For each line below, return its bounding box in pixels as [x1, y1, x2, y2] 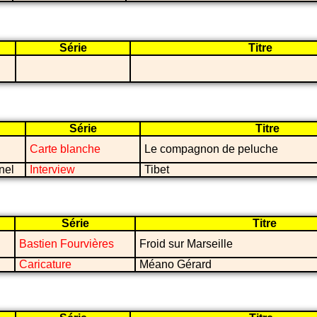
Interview [30, 163, 75, 176]
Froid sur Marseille [139, 238, 233, 250]
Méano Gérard [139, 258, 212, 271]
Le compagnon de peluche [144, 143, 278, 156]
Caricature [19, 258, 71, 271]
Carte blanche [30, 143, 100, 156]
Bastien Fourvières [19, 238, 114, 250]
